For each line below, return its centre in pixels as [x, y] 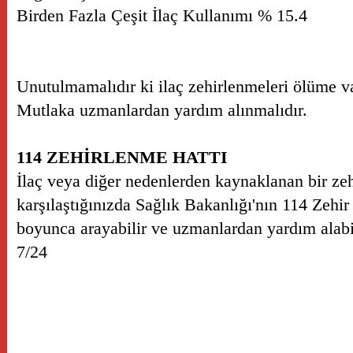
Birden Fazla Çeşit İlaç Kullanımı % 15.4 [162, 15]
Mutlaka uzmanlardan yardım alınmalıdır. [162, 110]
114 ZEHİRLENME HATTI [122, 157]
